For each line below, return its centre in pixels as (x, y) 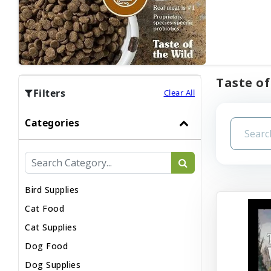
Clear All (179, 93)
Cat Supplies (51, 227)
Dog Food (46, 246)
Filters (49, 93)
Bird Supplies (52, 189)
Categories (52, 122)
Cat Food (44, 208)
